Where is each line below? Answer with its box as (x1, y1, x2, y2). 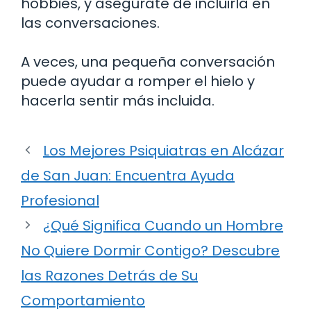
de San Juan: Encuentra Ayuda (21, 165, 235, 185)
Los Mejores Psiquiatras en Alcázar (43, 140, 284, 160)
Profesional (21, 190, 99, 210)
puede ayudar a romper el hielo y (21, 71, 255, 91)
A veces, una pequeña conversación (21, 51, 275, 72)
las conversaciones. (21, 12, 160, 33)
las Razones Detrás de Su (21, 265, 198, 285)
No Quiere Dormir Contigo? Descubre (21, 240, 280, 260)
